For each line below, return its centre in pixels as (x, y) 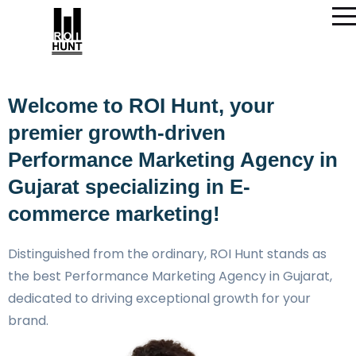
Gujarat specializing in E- (129, 187)
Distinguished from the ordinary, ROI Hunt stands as (167, 254)
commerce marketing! (114, 214)
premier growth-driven (117, 133)
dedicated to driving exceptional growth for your (159, 298)
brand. (28, 321)
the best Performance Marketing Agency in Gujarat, (170, 276)
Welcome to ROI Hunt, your (141, 106)
